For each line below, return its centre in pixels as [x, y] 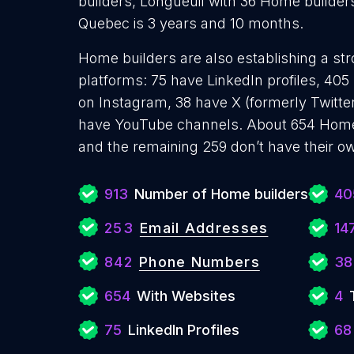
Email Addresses [204, 228]
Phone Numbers [199, 262]
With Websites [186, 296]
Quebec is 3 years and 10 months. [191, 23]
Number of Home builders [221, 194]
